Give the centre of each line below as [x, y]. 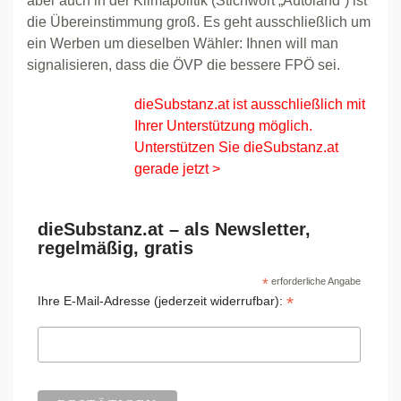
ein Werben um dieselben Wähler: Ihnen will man [183, 43]
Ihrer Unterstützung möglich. [223, 126]
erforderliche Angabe [314, 281]
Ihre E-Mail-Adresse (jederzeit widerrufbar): [162, 301]
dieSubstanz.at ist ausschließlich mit [250, 104]
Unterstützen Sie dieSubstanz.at [236, 147]
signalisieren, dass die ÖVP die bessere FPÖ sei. [183, 65]
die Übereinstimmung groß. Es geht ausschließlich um [199, 22]
